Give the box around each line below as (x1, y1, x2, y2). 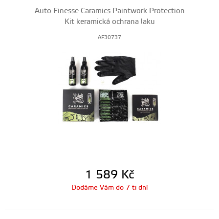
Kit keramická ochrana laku (64, 17, 155, 26)
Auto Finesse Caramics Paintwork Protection (34, 6, 185, 16)
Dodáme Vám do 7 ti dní (71, 183, 148, 192)
